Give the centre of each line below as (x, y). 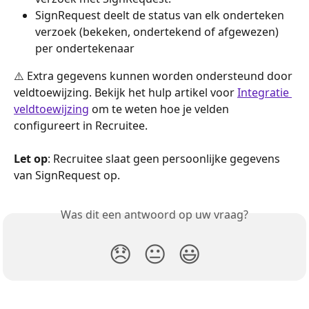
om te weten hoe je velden (160, 109)
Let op (31, 158)
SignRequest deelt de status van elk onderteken (161, 15)
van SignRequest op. (67, 175)
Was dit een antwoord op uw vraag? (154, 214)
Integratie (265, 92)
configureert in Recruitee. (81, 125)
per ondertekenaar (85, 48)
